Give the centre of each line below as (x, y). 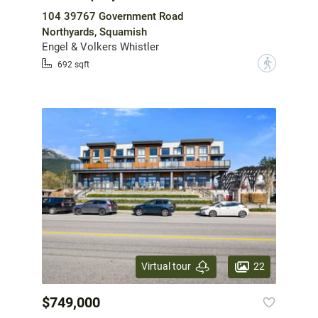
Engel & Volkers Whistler (100, 47)
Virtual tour (166, 267)
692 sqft (73, 64)
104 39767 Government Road (113, 17)
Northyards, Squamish (94, 32)
